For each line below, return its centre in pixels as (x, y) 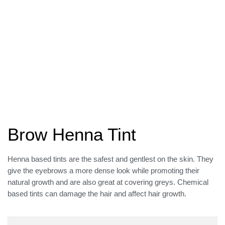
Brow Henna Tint (72, 134)
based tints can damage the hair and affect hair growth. (97, 193)
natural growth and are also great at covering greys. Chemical (108, 182)
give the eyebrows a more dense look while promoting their (103, 170)
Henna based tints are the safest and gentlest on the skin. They (110, 159)
